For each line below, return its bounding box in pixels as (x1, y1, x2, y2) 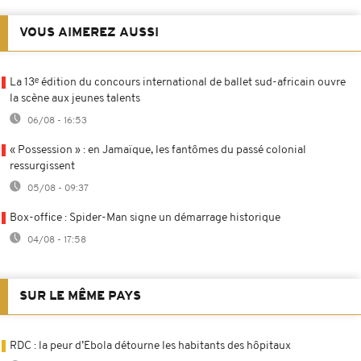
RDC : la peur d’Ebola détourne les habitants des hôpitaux (10, 339, 291, 352)
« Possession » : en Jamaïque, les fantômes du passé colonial (10, 143, 306, 156)
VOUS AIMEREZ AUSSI (19, 26, 159, 39)
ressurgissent (10, 160, 75, 172)
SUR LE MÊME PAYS (19, 289, 141, 303)
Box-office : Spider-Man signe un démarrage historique (10, 211, 280, 224)
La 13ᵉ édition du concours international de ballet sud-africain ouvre (10, 76, 346, 89)
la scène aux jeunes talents (10, 92, 140, 105)
